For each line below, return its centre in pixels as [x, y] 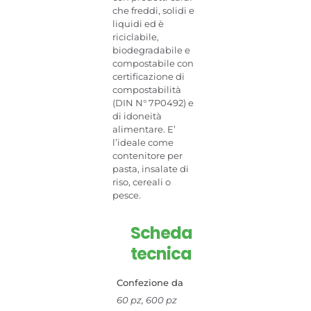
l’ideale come [143, 142]
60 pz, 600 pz [146, 300]
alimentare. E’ [144, 129]
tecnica [161, 254]
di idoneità [137, 116]
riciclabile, [136, 37]
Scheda [161, 233]
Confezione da [150, 282]
